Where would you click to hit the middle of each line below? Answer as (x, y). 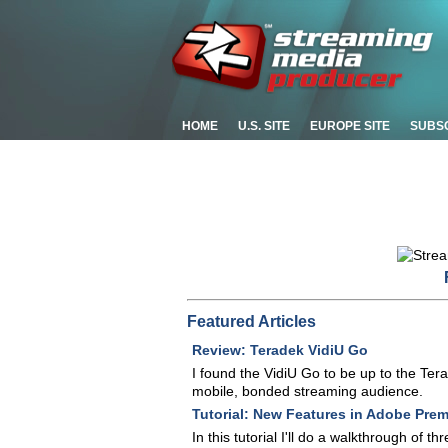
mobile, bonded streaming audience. (307, 391)
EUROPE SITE (350, 126)
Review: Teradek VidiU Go (280, 350)
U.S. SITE (264, 126)
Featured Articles (251, 321)
